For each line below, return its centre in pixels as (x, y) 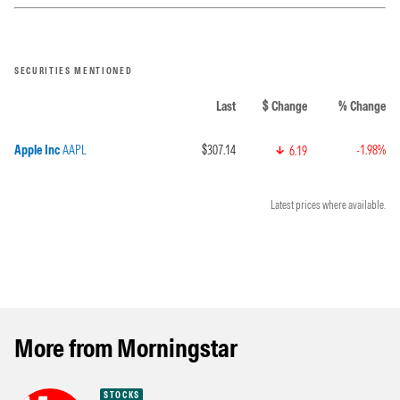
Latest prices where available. (328, 205)
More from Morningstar (126, 348)
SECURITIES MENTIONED (74, 71)
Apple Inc (37, 150)
